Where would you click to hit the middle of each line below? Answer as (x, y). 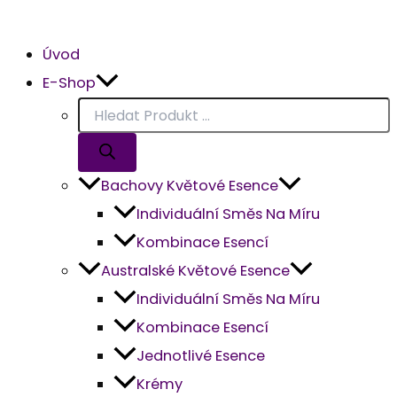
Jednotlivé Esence (201, 356)
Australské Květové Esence (195, 271)
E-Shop (69, 83)
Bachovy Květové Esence (190, 186)
